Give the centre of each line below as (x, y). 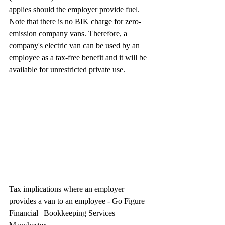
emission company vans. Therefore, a (69, 33)
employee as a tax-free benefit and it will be (79, 58)
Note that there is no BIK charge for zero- (75, 21)
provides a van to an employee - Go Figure (78, 201)
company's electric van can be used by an (75, 45)
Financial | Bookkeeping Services (63, 213)
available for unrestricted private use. (67, 70)
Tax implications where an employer (68, 189)
